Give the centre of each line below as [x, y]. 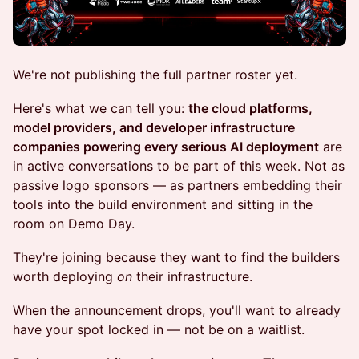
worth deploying [65, 277]
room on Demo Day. [74, 224]
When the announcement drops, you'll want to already [177, 311]
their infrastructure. [192, 277]
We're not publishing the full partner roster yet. [155, 75]
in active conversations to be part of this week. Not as [179, 166]
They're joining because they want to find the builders [176, 258]
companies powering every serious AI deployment [166, 147]
